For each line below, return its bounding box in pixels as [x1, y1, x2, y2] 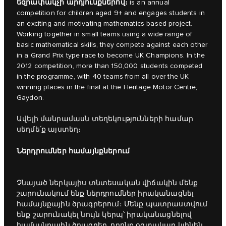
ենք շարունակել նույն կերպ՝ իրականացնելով [17, 211, 192, 219]
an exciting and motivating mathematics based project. [17, 20, 193, 28]
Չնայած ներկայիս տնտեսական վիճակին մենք [17, 179, 198, 188]
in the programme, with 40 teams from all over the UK [17, 73, 189, 81]
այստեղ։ [48, 126, 81, 134]
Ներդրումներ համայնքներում [17, 147, 130, 156]
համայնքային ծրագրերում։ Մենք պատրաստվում [17, 200, 208, 209]
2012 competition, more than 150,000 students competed [17, 62, 203, 71]
